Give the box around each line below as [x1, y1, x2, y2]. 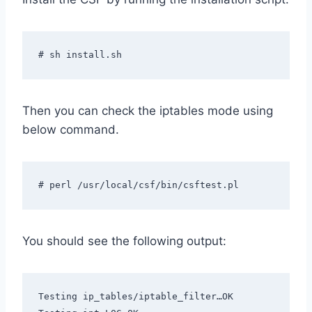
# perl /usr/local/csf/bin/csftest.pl [38, 179, 239, 190]
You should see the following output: [22, 234, 226, 249]
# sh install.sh [38, 49, 122, 60]
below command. [22, 123, 119, 137]
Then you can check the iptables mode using [22, 104, 273, 118]
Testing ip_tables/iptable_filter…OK [38, 290, 233, 302]
